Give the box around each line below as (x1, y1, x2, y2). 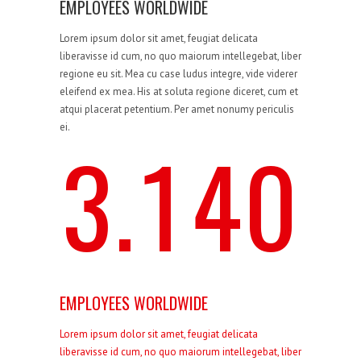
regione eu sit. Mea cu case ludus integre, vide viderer (60, 67, 297, 81)
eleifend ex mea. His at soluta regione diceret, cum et (60, 85, 298, 99)
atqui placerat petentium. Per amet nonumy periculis (60, 102, 294, 117)
